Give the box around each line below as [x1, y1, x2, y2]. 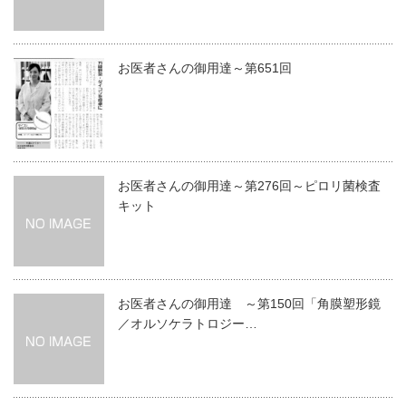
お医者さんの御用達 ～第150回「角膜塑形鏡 [118, 295, 381, 311]
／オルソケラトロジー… [118, 315, 257, 331]
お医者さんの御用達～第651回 [118, 60, 292, 75]
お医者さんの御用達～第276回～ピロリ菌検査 [118, 178, 381, 193]
